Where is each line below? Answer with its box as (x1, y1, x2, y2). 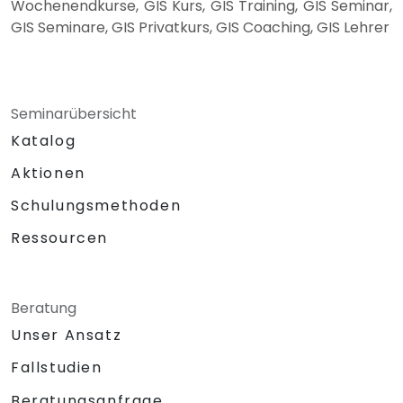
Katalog (11, 130, 76, 151)
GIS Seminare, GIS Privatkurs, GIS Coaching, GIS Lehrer (11, 16, 390, 38)
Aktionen (11, 162, 85, 184)
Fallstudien (11, 356, 103, 378)
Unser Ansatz (11, 324, 122, 345)
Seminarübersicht (11, 103, 137, 124)
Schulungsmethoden (11, 194, 182, 216)
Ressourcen (11, 227, 108, 248)
